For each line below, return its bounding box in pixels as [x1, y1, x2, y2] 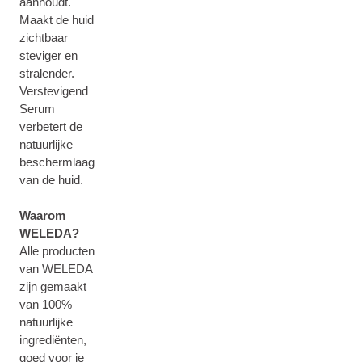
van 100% [19, 297, 72, 311]
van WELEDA [19, 262, 92, 276]
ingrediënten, [19, 333, 86, 347]
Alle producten [19, 244, 95, 258]
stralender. [19, 66, 74, 80]
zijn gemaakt [19, 280, 86, 293]
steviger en [19, 48, 78, 62]
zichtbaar [19, 31, 68, 44]
